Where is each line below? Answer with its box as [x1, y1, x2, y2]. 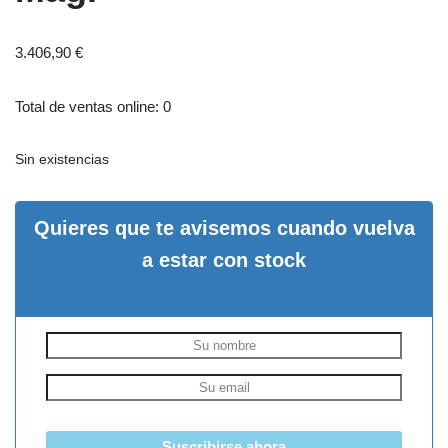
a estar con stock [142, 249, 306, 272]
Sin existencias [15, 152, 109, 168]
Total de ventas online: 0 [15, 98, 171, 116]
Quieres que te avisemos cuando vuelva [33, 217, 415, 240]
